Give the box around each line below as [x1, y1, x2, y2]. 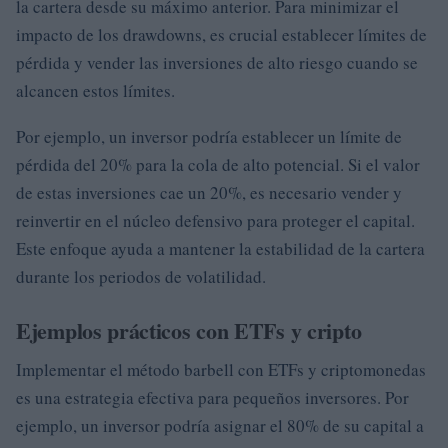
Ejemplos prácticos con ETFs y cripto [16, 314, 362, 348]
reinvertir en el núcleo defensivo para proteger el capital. [16, 209, 415, 233]
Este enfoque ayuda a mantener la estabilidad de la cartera [16, 237, 425, 261]
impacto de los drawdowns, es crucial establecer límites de [16, 23, 427, 47]
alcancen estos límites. [16, 79, 175, 103]
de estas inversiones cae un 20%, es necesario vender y [16, 181, 402, 205]
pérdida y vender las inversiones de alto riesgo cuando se [16, 51, 418, 75]
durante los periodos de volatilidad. [16, 265, 266, 289]
